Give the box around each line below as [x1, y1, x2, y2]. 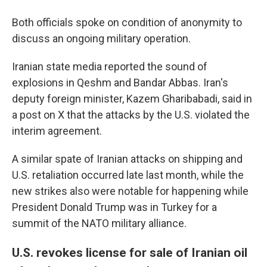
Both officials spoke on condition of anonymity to [12, 16, 242, 29]
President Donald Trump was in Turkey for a [12, 201, 217, 213]
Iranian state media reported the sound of [12, 60, 207, 73]
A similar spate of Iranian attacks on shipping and [12, 153, 243, 165]
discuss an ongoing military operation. [12, 32, 191, 45]
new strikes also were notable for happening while [12, 185, 249, 197]
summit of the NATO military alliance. [12, 217, 187, 229]
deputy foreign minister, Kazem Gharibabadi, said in [12, 92, 252, 105]
